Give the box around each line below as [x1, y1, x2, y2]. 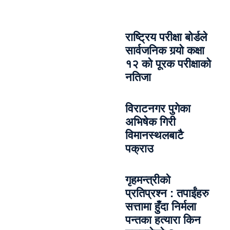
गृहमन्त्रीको [125, 173, 170, 186]
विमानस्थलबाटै [125, 128, 184, 142]
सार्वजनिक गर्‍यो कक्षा [125, 44, 204, 57]
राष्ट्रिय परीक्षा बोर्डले [125, 30, 207, 44]
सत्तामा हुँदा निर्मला [125, 200, 196, 213]
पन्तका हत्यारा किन [125, 213, 201, 226]
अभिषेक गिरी [125, 115, 176, 128]
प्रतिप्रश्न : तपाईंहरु [125, 186, 209, 200]
